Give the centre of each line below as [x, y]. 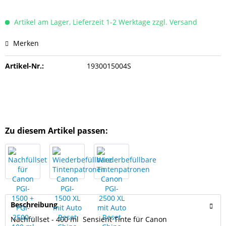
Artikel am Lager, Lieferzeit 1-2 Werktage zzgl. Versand [105, 22]
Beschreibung [34, 205]
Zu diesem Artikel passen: [56, 131]
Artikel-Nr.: [24, 66]
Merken [26, 43]
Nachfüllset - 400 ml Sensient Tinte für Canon [89, 219]
